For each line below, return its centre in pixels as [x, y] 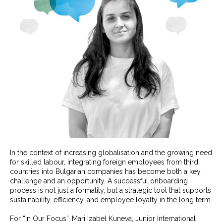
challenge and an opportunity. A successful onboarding [99, 181]
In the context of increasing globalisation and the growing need [111, 153]
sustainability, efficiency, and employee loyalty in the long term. [111, 200]
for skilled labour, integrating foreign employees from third [104, 162]
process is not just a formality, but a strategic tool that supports [111, 190]
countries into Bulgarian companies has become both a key [105, 171]
